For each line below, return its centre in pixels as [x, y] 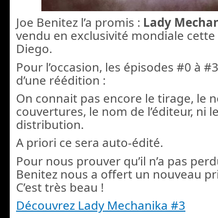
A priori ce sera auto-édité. [90, 143]
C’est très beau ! [60, 187]
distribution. [50, 124]
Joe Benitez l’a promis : [80, 22]
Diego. [34, 49]
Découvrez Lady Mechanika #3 [101, 205]
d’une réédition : [61, 80]
